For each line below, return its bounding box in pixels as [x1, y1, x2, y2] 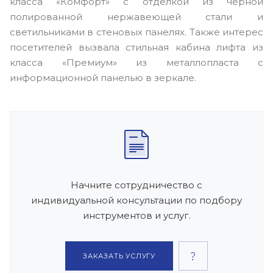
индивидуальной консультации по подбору [31, 194, 242, 207]
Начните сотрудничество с [71, 179, 202, 191]
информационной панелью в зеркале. [10, 72, 196, 84]
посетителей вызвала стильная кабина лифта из [10, 41, 263, 54]
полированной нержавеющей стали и [10, 11, 263, 23]
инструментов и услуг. [82, 210, 191, 222]
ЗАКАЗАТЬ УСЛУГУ [83, 252, 155, 261]
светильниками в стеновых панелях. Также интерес [10, 26, 263, 38]
